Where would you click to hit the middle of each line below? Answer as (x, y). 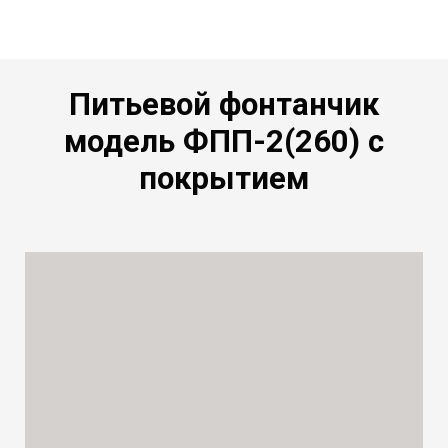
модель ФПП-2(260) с (224, 141)
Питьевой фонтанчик (224, 104)
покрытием (224, 178)
